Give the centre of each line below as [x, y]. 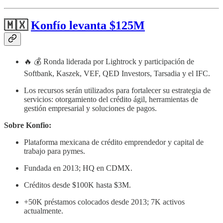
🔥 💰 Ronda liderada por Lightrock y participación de [109, 62]
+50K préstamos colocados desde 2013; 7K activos [104, 202]
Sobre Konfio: [28, 125]
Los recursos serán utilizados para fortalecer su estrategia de [117, 91]
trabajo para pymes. [55, 151]
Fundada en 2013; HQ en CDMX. [78, 168]
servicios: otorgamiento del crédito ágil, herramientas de [111, 100]
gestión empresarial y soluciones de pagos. [90, 109]
